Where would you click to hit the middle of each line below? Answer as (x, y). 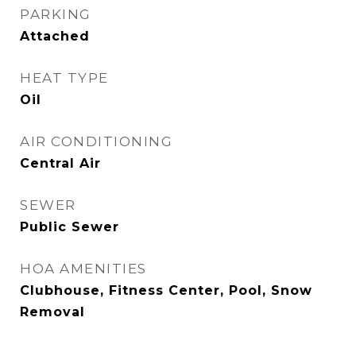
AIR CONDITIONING (96, 141)
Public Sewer (70, 227)
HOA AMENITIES (83, 269)
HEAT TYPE (64, 78)
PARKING (56, 14)
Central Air (60, 163)
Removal (52, 312)
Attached (55, 36)
